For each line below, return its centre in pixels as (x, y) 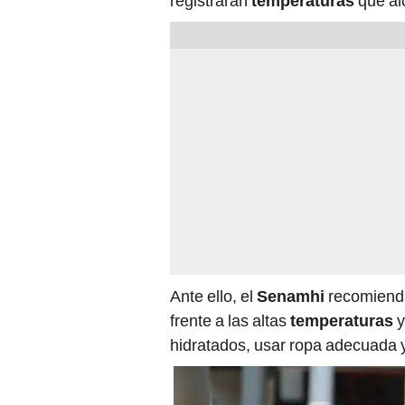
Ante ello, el (213, 297)
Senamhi (292, 297)
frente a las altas (228, 321)
